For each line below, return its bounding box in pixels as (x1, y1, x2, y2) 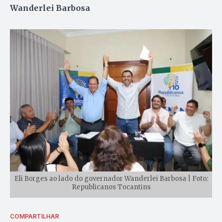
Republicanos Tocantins (71, 183, 151, 192)
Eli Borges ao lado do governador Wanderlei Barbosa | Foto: (14, 174, 208, 183)
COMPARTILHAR (10, 213, 59, 221)
